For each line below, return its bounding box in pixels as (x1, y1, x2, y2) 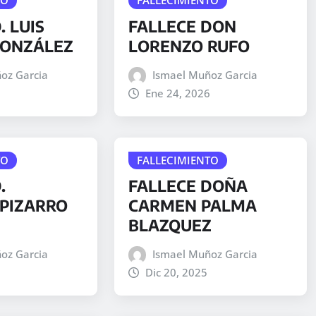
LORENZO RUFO (128, 35, 250, 56)
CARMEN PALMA (128, 195, 257, 216)
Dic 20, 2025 (145, 265, 208, 280)
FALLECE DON (128, 16, 236, 36)
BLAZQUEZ (128, 215, 212, 236)
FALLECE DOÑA (128, 176, 248, 196)
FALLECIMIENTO (136, 152, 219, 167)
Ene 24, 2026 (145, 85, 211, 100)
